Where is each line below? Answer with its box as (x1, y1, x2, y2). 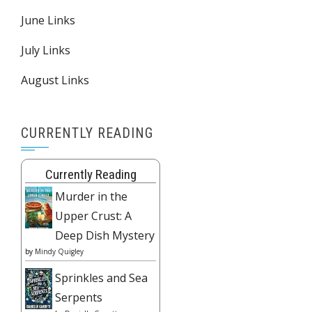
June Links (21, 13, 75, 28)
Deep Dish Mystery (55, 228, 155, 243)
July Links (21, 42, 70, 58)
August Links (21, 72, 89, 88)
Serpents (55, 290, 102, 305)
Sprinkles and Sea (55, 270, 148, 286)
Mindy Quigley (35, 247, 84, 256)
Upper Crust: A (55, 208, 132, 224)
